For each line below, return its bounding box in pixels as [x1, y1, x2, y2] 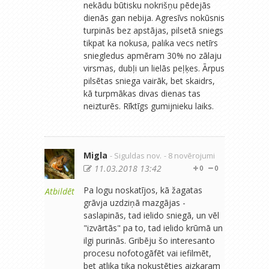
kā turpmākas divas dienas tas [83, 87, 201, 99]
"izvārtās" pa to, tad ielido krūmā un [83, 222, 223, 234]
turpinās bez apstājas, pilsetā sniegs [83, 24, 223, 36]
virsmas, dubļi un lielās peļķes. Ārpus [83, 62, 225, 74]
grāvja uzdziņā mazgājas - [83, 196, 186, 208]
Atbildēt [44, 185, 74, 197]
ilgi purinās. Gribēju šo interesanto [83, 234, 215, 246]
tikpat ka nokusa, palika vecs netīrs [83, 37, 218, 49]
